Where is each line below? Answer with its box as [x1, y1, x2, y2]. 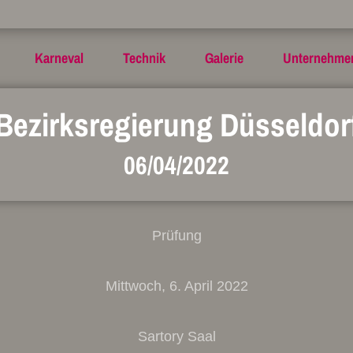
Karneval [34, 48, 84, 68]
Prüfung [151, 228, 202, 243]
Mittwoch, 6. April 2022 [105, 278, 248, 294]
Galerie [204, 48, 243, 68]
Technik [122, 48, 165, 68]
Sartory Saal [137, 329, 216, 344]
